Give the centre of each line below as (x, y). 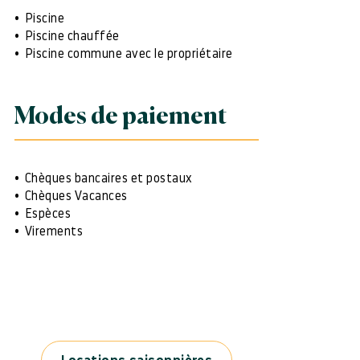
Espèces (47, 214)
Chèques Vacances (76, 196)
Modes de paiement (121, 117)
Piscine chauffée (72, 36)
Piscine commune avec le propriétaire (129, 54)
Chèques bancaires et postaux (108, 178)
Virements (53, 231)
